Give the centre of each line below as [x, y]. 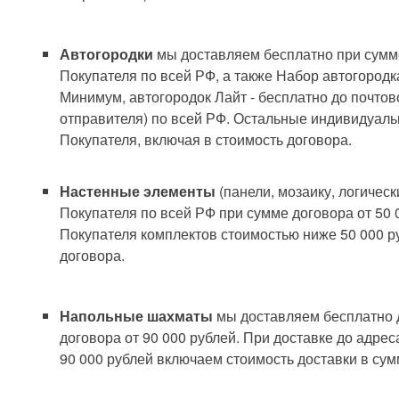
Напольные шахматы [138, 316]
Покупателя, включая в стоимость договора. [206, 139]
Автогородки [108, 54]
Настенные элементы [138, 191]
